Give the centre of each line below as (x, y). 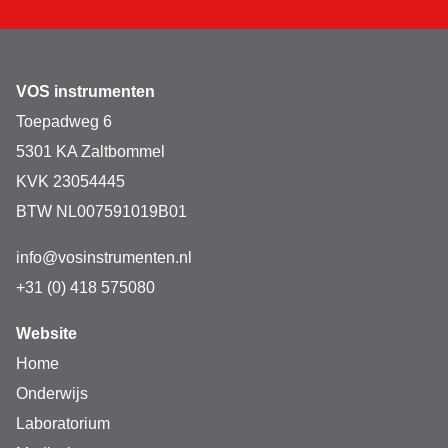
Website (46, 334)
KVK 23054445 (70, 182)
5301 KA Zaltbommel (90, 152)
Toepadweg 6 (64, 122)
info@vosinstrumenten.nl (104, 258)
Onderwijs (52, 394)
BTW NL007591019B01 (101, 212)
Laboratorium (63, 424)
